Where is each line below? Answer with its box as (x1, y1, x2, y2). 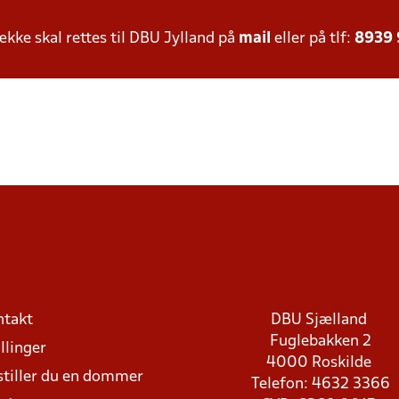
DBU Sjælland (270, 313, 370, 328)
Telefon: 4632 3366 (250, 377, 390, 392)
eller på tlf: (271, 31, 354, 46)
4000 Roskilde (265, 355, 375, 370)
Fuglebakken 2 (269, 334, 371, 349)
